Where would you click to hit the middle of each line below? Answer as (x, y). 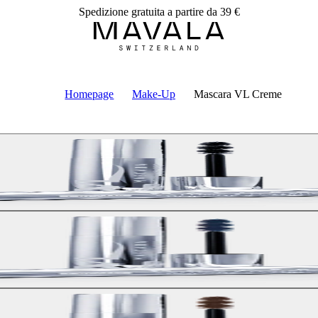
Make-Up (154, 94)
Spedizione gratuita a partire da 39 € (159, 12)
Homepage (89, 94)
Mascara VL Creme (237, 94)
